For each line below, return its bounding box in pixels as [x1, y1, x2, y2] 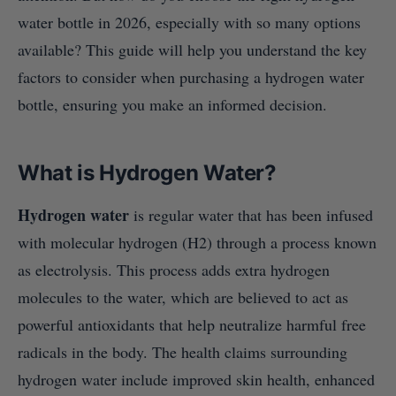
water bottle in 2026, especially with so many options [18, 11, 361, 34]
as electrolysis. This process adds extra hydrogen [18, 259, 330, 281]
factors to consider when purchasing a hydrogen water [18, 66, 364, 88]
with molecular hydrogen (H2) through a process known [18, 232, 377, 254]
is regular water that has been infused [129, 204, 373, 226]
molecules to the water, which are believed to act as [18, 286, 348, 308]
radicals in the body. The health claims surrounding [18, 341, 347, 363]
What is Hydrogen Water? [18, 160, 277, 187]
